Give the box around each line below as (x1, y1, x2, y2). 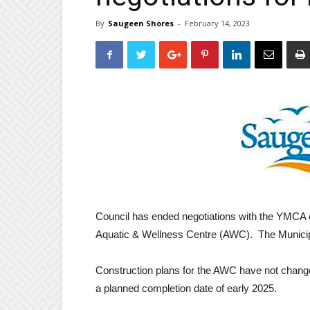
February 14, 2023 (185, 18, 250, 29)
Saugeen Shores (108, 18, 174, 29)
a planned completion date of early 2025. (95, 282, 277, 295)
